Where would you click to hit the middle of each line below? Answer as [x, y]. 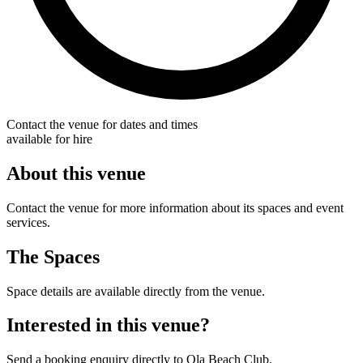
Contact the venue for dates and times [102, 124]
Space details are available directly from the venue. [136, 291]
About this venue [76, 173]
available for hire [49, 139]
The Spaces [53, 256]
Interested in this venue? [108, 325]
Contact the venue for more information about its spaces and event [175, 207]
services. [28, 222]
